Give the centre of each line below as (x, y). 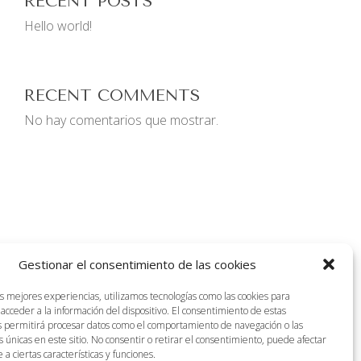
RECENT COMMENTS (112, 95)
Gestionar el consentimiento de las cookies (137, 264)
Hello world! (58, 26)
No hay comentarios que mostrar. (121, 120)
